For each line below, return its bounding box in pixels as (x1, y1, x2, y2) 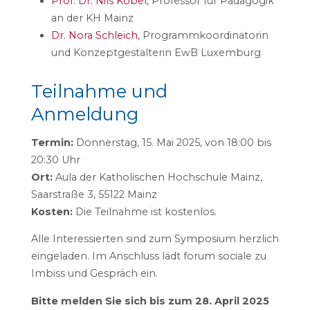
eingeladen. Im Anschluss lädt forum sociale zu (30, 250, 266, 263)
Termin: (30, 136, 73, 149)
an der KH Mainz (51, 12, 134, 25)
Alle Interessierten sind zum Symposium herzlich (30, 232, 279, 246)
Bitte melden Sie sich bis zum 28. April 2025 (30, 294, 269, 307)
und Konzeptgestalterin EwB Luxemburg (51, 46, 261, 60)
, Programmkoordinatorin (137, 29, 268, 42)
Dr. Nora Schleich (51, 29, 138, 42)
